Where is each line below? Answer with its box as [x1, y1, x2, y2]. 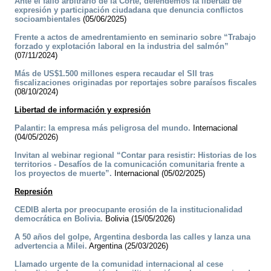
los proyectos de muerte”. [15, 169, 112, 178]
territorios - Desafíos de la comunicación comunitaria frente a [15, 160, 244, 169]
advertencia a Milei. [15, 241, 87, 251]
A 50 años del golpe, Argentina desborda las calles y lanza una [15, 232, 250, 242]
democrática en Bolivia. [15, 214, 103, 224]
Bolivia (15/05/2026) [103, 214, 175, 224]
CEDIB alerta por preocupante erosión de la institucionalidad [15, 205, 243, 215]
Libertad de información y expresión [15, 105, 151, 115]
